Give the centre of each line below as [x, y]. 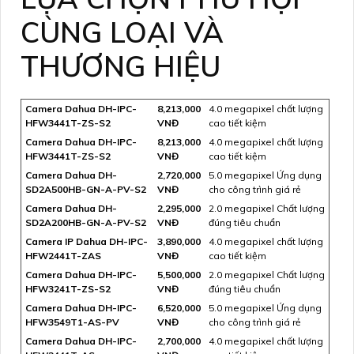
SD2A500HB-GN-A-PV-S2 [86, 189]
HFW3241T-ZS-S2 [68, 288]
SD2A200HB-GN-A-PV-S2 [86, 222]
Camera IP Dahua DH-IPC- [87, 241]
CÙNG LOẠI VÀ [122, 32]
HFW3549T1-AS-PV [72, 322]
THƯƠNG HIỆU [121, 66]
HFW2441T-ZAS [63, 255]
